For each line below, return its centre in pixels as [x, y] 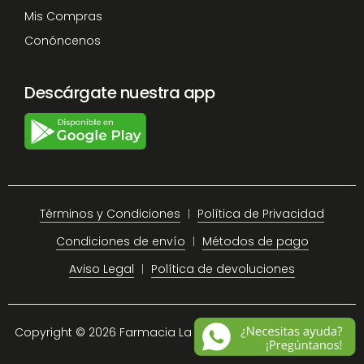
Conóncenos [63, 40]
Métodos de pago [255, 242]
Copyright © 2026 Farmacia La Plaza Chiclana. [149, 333]
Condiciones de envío [120, 242]
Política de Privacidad [261, 214]
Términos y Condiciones [110, 214]
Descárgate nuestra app [119, 92]
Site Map [325, 333]
